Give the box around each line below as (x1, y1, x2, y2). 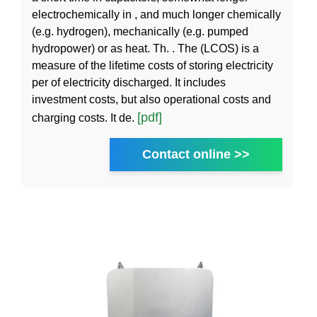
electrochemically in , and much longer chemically (32, 8, 281, 21)
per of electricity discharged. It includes (32, 76, 226, 88)
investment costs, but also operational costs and (32, 93, 271, 105)
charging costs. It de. (32, 111, 137, 124)
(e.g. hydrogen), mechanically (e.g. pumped (32, 25, 248, 38)
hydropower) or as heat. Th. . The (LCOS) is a (32, 42, 259, 54)
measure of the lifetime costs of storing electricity (32, 59, 273, 71)
